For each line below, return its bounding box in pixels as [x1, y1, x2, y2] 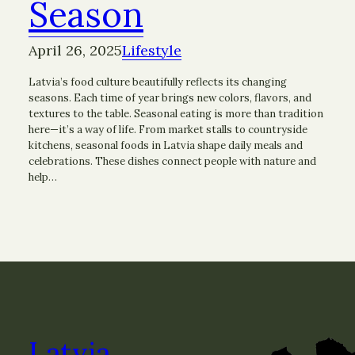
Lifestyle [122, 41, 181, 60]
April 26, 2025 [29, 41, 122, 60]
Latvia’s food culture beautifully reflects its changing [29, 75, 287, 90]
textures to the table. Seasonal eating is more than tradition [29, 107, 323, 121]
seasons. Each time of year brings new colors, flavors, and [29, 91, 311, 105]
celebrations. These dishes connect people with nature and [29, 155, 316, 169]
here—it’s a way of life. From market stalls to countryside [29, 123, 307, 137]
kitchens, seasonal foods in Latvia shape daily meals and [29, 139, 303, 153]
